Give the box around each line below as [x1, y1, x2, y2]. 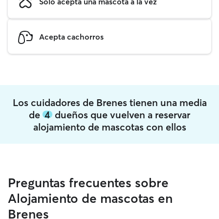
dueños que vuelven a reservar [52, 108, 190, 121]
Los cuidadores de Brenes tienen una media [12, 96, 207, 109]
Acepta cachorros [39, 31, 104, 42]
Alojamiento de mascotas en [8, 191, 173, 206]
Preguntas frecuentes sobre [8, 175, 169, 191]
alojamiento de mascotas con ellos [33, 120, 186, 133]
